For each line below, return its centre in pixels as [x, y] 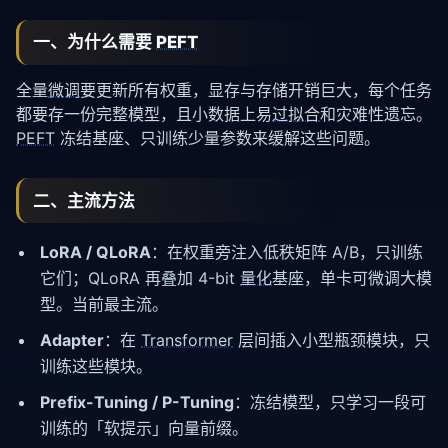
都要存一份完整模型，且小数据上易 [144, 114]
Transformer [187, 340]
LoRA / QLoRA [95, 252]
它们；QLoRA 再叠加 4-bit [140, 278]
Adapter [72, 340]
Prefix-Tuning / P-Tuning [137, 402]
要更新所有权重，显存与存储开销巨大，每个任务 [256, 90]
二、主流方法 [84, 200]
